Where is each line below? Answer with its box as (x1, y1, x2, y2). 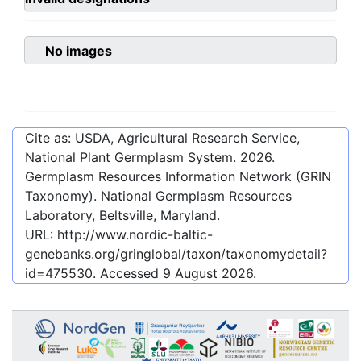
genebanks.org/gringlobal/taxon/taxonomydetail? (25, 246, 327, 263)
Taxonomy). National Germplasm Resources (25, 188, 292, 205)
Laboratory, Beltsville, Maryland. (25, 207, 220, 224)
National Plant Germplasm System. (25, 149, 240, 166)
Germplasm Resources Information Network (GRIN (25, 168, 331, 185)
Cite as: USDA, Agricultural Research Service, (25, 130, 300, 147)
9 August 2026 (163, 265, 253, 282)
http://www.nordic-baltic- (57, 226, 213, 243)
